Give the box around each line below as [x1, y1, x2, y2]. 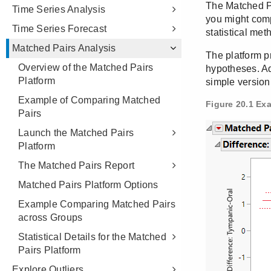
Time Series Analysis [12, 4, 105, 15]
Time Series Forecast [12, 24, 106, 34]
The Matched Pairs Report [18, 160, 134, 171]
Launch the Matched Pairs [18, 128, 134, 138]
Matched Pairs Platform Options [18, 180, 158, 190]
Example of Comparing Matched [18, 95, 160, 105]
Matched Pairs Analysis [12, 43, 116, 53]
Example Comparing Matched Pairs [18, 199, 175, 209]
